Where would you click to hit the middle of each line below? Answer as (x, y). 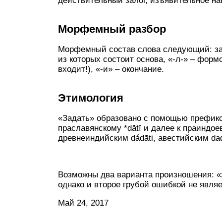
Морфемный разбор (112, 29)
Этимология (91, 98)
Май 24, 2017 (83, 203)
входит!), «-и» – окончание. (111, 69)
